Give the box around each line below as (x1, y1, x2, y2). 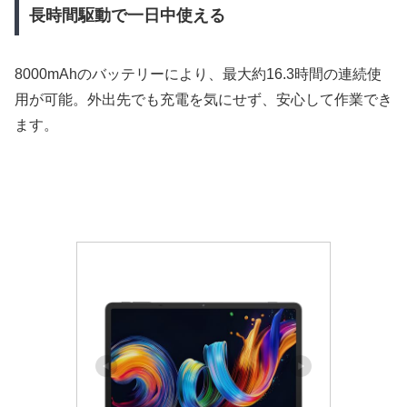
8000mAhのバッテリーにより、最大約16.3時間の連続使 (15, 66, 382, 83)
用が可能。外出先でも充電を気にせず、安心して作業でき (15, 92, 392, 108)
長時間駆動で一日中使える (28, 6, 225, 25)
